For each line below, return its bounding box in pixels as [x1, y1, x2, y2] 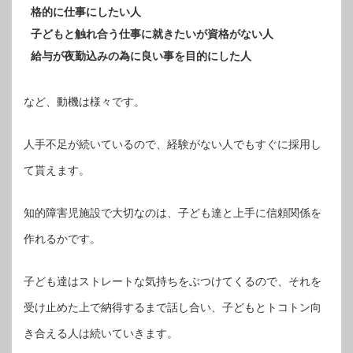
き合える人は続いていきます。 [24, 327, 178, 340]
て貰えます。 [24, 164, 90, 177]
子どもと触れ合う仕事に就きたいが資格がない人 [31, 28, 273, 41]
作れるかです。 [24, 232, 101, 246]
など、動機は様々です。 [24, 95, 145, 109]
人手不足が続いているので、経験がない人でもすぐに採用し [24, 138, 321, 151]
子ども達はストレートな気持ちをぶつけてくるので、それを [24, 275, 321, 288]
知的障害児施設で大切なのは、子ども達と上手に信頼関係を [24, 206, 321, 220]
